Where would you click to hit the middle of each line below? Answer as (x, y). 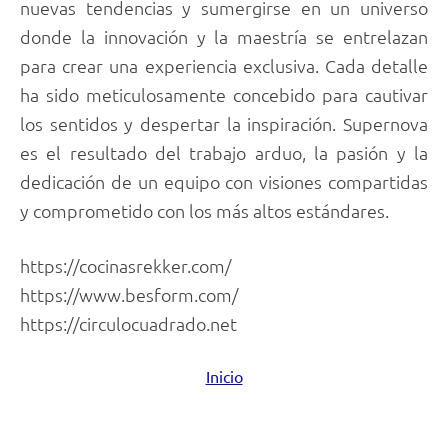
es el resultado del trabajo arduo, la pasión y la (224, 152)
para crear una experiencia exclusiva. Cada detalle (224, 65)
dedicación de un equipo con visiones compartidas (224, 181)
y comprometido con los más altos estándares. (204, 210)
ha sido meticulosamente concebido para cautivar (224, 94)
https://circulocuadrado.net (128, 324)
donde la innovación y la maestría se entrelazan (224, 36)
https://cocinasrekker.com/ (125, 266)
